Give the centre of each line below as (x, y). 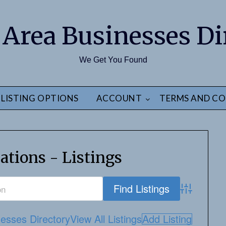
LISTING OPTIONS (40, 98)
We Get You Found (113, 60)
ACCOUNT (119, 98)
